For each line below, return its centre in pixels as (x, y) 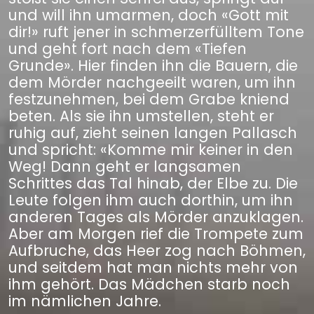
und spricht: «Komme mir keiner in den (151, 150)
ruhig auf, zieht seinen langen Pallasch (153, 133)
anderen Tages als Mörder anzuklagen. (156, 217)
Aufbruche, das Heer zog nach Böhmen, (157, 251)
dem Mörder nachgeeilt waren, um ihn (152, 82)
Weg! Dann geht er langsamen (125, 166)
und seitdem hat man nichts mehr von (153, 267)
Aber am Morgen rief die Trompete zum (156, 234)
